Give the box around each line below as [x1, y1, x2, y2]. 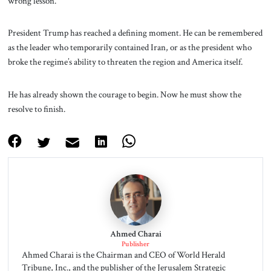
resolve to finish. [7, 103, 65, 116]
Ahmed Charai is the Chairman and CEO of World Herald [21, 248, 225, 261]
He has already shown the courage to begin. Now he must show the [7, 88, 241, 101]
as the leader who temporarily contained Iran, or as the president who [7, 41, 252, 54]
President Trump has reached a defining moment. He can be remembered [7, 27, 263, 39]
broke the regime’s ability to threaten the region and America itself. [7, 56, 243, 68]
